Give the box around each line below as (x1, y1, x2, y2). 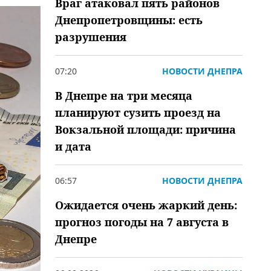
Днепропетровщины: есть (55, 13, 203, 27)
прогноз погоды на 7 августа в (55, 215, 229, 229)
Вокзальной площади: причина (55, 122, 236, 137)
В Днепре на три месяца (55, 88, 192, 103)
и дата (55, 139, 91, 154)
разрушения (55, 30, 126, 44)
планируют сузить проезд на (55, 105, 221, 120)
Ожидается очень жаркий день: (55, 198, 237, 212)
